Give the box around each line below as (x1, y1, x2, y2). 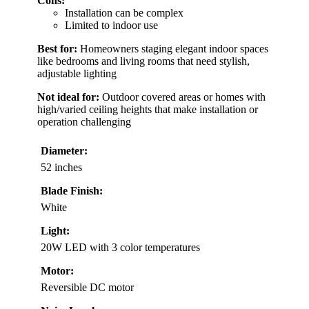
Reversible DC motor (41, 281, 134, 294)
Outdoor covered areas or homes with (99, 91, 266, 103)
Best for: (37, 43, 77, 55)
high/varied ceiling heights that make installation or (37, 103, 258, 116)
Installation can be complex (65, 7, 183, 19)
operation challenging (37, 116, 131, 128)
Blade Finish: (41, 185, 103, 197)
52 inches (41, 161, 82, 174)
